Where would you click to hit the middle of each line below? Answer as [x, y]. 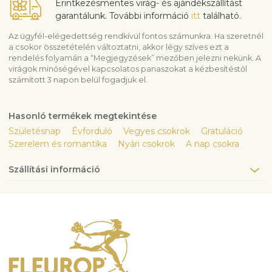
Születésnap [35, 131]
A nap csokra [212, 144]
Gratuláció [222, 131]
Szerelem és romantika [58, 144]
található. [221, 16]
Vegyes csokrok [157, 131]
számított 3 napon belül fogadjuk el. [78, 80]
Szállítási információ [54, 170]
